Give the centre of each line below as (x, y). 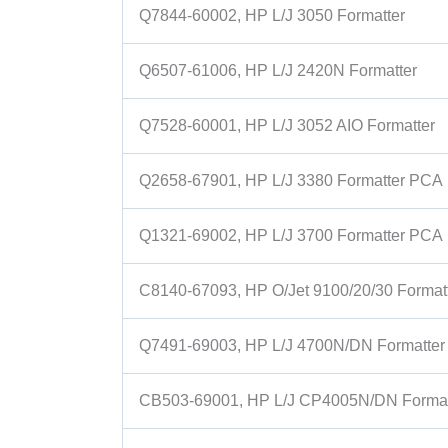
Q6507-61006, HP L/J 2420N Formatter (278, 71)
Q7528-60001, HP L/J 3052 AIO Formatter (287, 126)
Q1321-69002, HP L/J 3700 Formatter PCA (291, 236)
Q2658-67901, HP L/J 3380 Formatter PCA (291, 181)
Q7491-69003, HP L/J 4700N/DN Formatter (292, 346)
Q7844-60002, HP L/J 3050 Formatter (272, 16)
